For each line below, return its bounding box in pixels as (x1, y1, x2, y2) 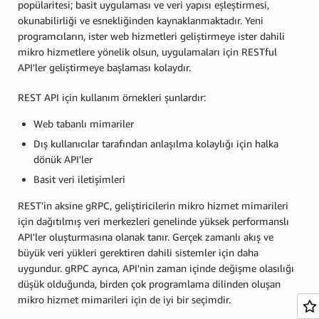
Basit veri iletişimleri (33, 172, 125, 185)
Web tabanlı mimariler (33, 117, 134, 130)
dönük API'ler (33, 152, 93, 165)
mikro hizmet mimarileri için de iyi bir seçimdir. (18, 293, 231, 305)
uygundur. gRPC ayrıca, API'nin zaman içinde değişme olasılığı (18, 261, 294, 274)
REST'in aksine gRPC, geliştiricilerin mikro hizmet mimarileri (18, 199, 288, 211)
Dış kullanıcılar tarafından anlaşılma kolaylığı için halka (33, 137, 278, 150)
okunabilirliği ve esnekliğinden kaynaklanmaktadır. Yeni (18, 14, 263, 26)
